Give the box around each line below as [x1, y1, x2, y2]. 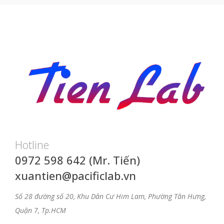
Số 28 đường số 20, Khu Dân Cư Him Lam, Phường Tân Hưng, [15, 191, 206, 201]
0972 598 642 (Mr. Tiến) [15, 152, 140, 168]
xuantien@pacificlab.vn [15, 168, 136, 183]
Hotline [15, 137, 49, 152]
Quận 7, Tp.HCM [15, 205, 66, 215]
